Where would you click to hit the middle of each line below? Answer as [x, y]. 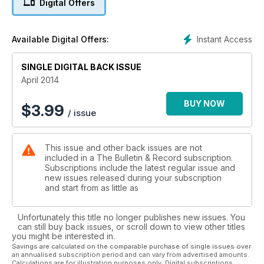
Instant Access [225, 39]
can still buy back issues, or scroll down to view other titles [131, 226]
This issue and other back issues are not [123, 147]
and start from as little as [92, 187]
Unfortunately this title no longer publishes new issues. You [131, 217]
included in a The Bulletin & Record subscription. [139, 157]
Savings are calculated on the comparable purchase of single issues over [131, 246]
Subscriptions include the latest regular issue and [140, 167]
